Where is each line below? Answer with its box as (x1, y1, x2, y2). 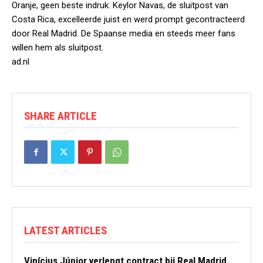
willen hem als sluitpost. (12, 42, 103, 53)
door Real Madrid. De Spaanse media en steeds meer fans (12, 28, 235, 39)
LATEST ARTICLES (24, 224, 107, 237)
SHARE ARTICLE (24, 109, 97, 123)
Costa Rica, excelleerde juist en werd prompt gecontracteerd (12, 14, 245, 25)
